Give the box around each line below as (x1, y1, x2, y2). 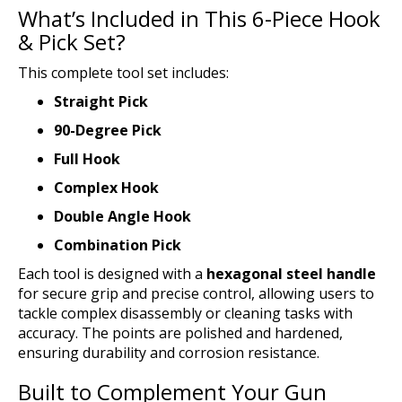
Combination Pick (54, 234, 181, 255)
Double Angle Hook (54, 205, 191, 226)
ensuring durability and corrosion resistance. (18, 342, 319, 363)
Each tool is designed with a (18, 263, 206, 284)
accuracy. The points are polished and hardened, (18, 322, 343, 343)
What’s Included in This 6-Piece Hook (18, 3, 380, 33)
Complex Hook (54, 177, 159, 197)
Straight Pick (54, 91, 148, 111)
